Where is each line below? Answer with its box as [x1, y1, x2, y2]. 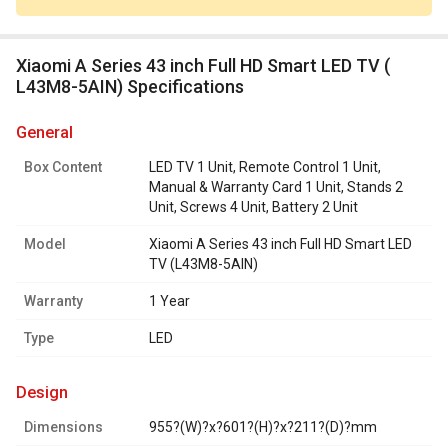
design [27, 383, 68, 403]
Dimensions [24, 419, 103, 436]
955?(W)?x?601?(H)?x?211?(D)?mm [149, 419, 377, 436]
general [27, 123, 73, 143]
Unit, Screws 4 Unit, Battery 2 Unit [149, 199, 358, 216]
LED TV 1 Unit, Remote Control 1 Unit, [149, 159, 381, 176]
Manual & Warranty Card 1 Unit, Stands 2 [149, 179, 403, 196]
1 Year [149, 293, 190, 310]
